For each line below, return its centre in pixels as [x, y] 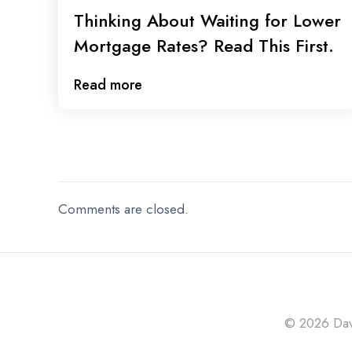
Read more [108, 85]
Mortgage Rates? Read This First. [204, 46]
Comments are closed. [123, 209]
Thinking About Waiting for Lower [207, 20]
